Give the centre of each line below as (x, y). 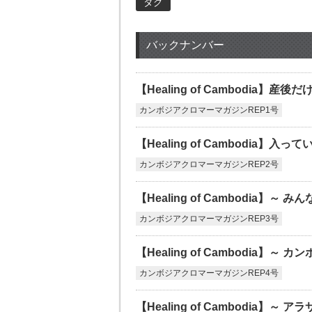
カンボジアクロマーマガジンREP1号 (209, 110)
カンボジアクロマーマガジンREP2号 (209, 164)
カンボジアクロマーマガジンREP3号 (209, 219)
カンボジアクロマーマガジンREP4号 (209, 273)
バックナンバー (185, 45)
